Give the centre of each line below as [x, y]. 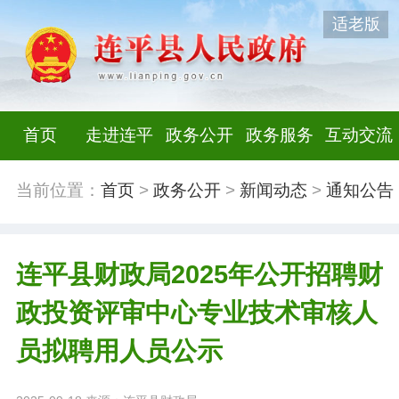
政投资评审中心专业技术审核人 [196, 312]
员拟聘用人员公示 [119, 350]
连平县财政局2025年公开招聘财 [199, 274]
